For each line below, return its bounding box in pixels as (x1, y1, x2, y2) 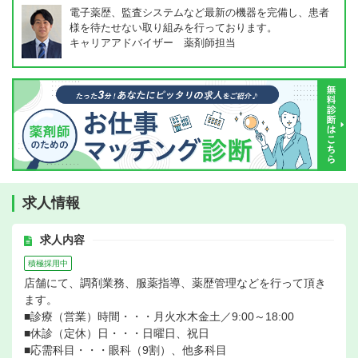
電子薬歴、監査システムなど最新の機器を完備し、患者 (70, 6, 329, 18)
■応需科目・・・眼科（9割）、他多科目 (24, 344, 227, 356)
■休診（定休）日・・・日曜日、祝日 (24, 327, 209, 340)
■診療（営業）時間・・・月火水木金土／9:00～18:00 (24, 310, 294, 323)
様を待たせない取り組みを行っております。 (70, 22, 277, 34)
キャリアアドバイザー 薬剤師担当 (70, 37, 236, 49)
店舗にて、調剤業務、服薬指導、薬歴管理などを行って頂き (24, 276, 326, 289)
